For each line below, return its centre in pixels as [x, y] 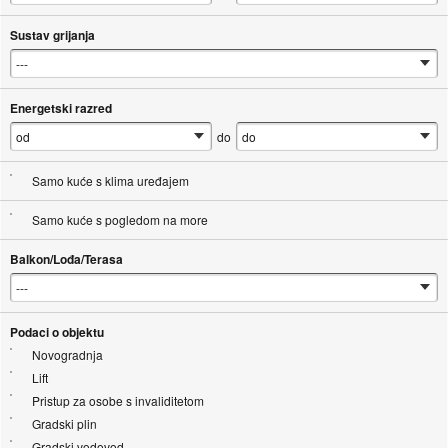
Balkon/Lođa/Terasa [66, 259]
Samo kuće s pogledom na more [119, 220]
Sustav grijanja [52, 35]
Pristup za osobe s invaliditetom [117, 401]
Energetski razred [60, 108]
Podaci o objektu [56, 332]
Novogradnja [67, 355]
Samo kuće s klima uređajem [110, 181]
